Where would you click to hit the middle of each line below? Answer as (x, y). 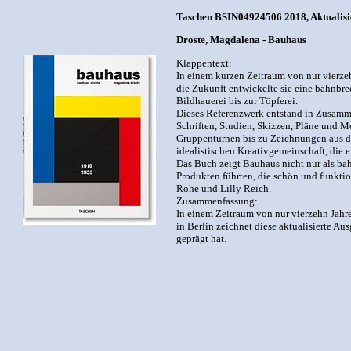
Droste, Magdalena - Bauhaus (241, 40)
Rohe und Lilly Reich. (224, 188)
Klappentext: (204, 63)
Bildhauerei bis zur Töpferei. (237, 100)
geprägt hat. (201, 238)
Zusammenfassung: (217, 201)
